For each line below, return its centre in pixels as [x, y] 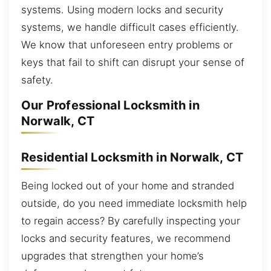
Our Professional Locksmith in [110, 106]
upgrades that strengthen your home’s [113, 256]
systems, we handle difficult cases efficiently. [130, 27]
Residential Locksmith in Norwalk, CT [132, 157]
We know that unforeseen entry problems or [127, 44]
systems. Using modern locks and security [122, 9]
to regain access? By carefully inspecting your [131, 221]
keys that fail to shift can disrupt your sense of [133, 62]
